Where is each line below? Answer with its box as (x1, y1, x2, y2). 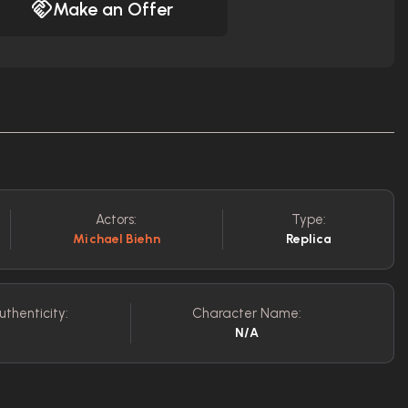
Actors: (96, 211, 138, 228)
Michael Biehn (73, 231, 160, 247)
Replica (285, 231, 331, 247)
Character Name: (191, 305, 301, 321)
